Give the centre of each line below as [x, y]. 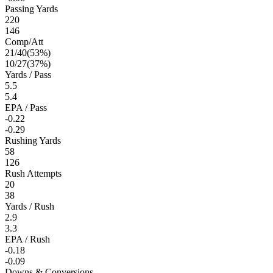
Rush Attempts [33, 173]
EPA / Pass [26, 107]
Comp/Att [24, 41]
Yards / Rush [30, 206]
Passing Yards [31, 9]
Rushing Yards [33, 140]
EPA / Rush [27, 239]
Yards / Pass [28, 74]
